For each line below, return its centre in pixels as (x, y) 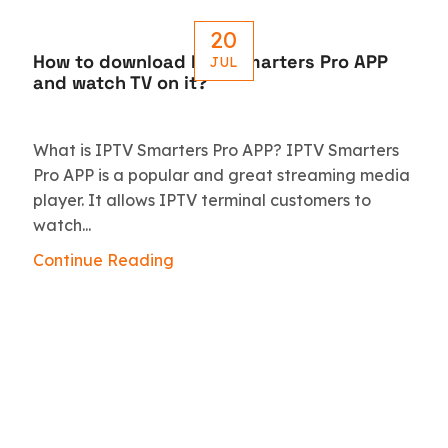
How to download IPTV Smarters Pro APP (211, 61)
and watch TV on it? (121, 82)
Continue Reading (104, 260)
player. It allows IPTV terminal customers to (202, 200)
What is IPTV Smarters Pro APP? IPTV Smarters (216, 150)
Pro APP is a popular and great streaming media (222, 175)
